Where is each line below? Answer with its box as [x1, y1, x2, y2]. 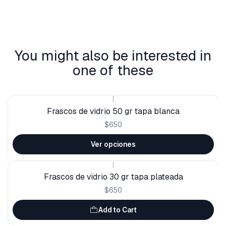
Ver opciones [90, 140, 136, 148]
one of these [73, 61, 153, 80]
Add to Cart [98, 205, 137, 214]
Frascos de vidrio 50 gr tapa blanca [46, 106, 180, 117]
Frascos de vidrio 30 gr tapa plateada [43, 172, 183, 183]
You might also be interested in [15, 46, 211, 65]
